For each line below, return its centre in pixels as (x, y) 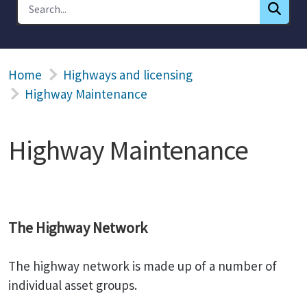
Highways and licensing (128, 75)
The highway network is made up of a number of (143, 266)
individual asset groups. (74, 285)
